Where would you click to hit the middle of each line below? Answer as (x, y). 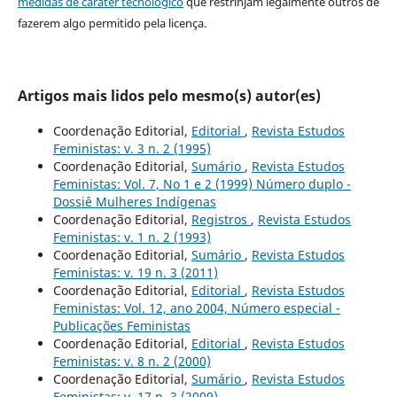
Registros (221, 219)
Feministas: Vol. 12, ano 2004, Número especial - (196, 307)
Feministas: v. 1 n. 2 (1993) (132, 237)
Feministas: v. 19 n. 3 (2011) (135, 272)
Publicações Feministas (121, 325)
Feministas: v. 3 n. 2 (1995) (132, 148)
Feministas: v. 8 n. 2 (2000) (132, 361)
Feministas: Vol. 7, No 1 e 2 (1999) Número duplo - (202, 183)
